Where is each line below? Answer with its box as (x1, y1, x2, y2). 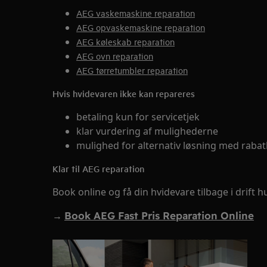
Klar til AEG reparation (52, 162, 144, 175)
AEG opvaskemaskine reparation (76, 21, 205, 33)
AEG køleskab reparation (76, 36, 175, 47)
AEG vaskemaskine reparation (76, 7, 195, 18)
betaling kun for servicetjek (76, 110, 200, 123)
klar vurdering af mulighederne (76, 125, 218, 138)
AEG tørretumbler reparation (76, 64, 188, 76)
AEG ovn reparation (76, 50, 153, 61)
